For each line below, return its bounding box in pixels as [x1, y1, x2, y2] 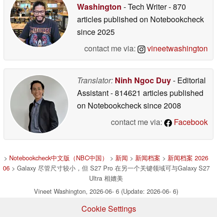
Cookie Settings [81, 202, 136, 214]
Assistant [77, 87, 110, 98]
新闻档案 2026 [168, 153, 208, 162]
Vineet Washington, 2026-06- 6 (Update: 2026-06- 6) [34, 186, 178, 196]
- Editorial [171, 74, 206, 86]
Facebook [172, 116, 208, 127]
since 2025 [77, 26, 115, 37]
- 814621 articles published [110, 87, 203, 98]
